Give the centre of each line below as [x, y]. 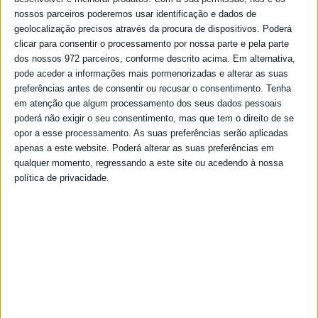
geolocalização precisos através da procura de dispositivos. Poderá [153, 28]
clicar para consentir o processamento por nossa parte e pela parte [152, 43]
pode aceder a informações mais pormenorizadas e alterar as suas [151, 73]
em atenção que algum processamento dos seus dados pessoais [148, 103]
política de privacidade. [62, 177]
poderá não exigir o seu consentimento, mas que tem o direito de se [154, 118]
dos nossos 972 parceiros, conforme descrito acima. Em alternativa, [155, 58]
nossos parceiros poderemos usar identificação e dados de [135, 13]
